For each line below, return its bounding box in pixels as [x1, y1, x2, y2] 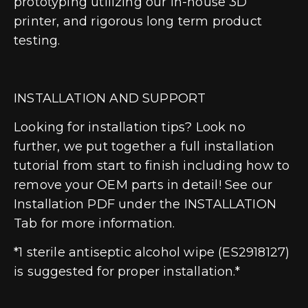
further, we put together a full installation [14, 138, 274, 154]
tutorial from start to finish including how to [14, 157, 290, 173]
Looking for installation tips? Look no [14, 119, 245, 135]
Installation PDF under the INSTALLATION [14, 196, 277, 212]
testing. [14, 32, 60, 48]
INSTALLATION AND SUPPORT [14, 90, 206, 106]
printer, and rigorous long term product [14, 13, 263, 29]
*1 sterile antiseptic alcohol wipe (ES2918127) [14, 244, 290, 260]
